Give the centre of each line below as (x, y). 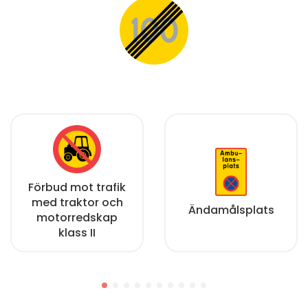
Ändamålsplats (231, 210)
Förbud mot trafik (77, 187)
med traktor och (77, 202)
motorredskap (77, 217)
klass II (77, 232)
